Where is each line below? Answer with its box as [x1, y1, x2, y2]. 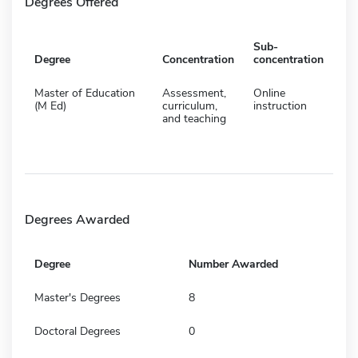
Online [253, 85, 285, 101]
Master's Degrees [34, 289, 121, 305]
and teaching [162, 110, 226, 126]
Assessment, [162, 85, 226, 101]
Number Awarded [189, 256, 278, 272]
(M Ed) [34, 97, 66, 113]
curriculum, [162, 97, 217, 113]
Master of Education [34, 85, 135, 101]
